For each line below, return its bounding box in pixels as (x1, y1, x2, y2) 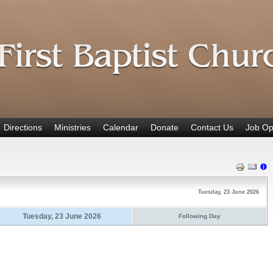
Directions (4, 122, 42, 132)
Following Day (178, 213, 221, 219)
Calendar (103, 122, 138, 132)
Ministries (54, 122, 91, 132)
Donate (151, 122, 179, 132)
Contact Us (191, 122, 233, 132)
